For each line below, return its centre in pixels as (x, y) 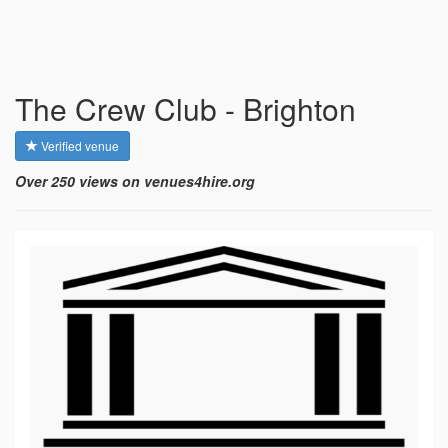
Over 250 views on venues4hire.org (135, 181)
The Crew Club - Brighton (185, 108)
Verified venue (78, 146)
